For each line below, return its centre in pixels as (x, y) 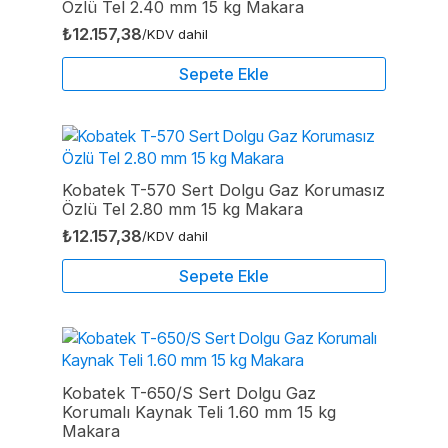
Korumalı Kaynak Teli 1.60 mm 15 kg (199, 412)
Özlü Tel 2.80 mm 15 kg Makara (182, 209)
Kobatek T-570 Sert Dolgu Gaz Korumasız (223, 190)
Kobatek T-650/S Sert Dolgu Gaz (189, 393)
